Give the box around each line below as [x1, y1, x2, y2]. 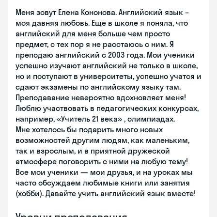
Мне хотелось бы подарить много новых [15, 124, 163, 134]
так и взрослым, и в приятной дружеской [15, 146, 170, 155]
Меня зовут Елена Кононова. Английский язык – [15, 7, 189, 17]
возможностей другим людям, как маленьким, [15, 135, 189, 145]
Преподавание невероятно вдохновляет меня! [15, 93, 186, 102]
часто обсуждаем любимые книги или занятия [15, 178, 190, 187]
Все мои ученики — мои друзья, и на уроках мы [15, 167, 193, 177]
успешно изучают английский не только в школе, [15, 61, 198, 70]
